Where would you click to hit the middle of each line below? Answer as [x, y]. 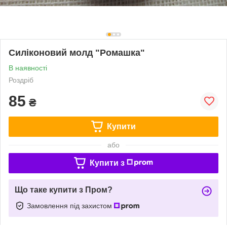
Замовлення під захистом [70, 205]
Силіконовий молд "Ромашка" [77, 52]
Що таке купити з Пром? [64, 190]
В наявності [28, 68]
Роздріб [21, 80]
